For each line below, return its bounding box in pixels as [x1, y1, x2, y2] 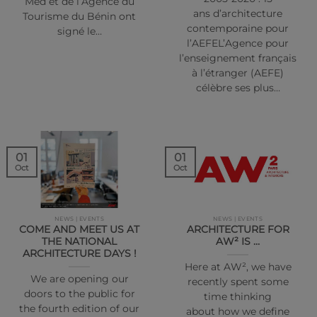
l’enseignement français [179, 52, 296, 64]
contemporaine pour [187, 22, 289, 34]
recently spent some [187, 276, 289, 288]
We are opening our [30, 273, 129, 285]
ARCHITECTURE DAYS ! [22, 248, 137, 260]
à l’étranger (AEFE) [192, 67, 284, 79]
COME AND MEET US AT [19, 224, 139, 236]
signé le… [57, 25, 102, 37]
